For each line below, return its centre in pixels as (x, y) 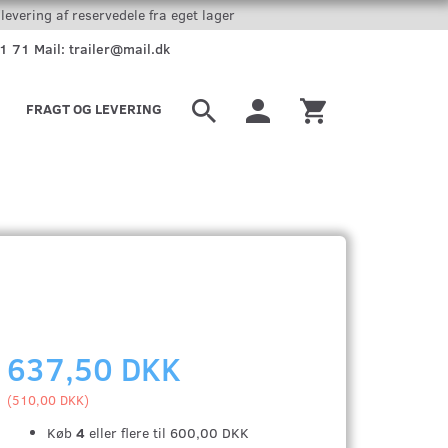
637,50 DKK (94, 368)
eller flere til (128, 432)
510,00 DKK (48, 399)
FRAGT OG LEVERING (94, 108)
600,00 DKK (210, 432)
